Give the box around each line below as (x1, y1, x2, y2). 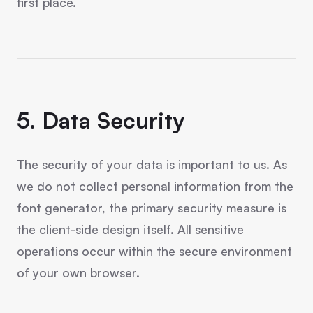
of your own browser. (17, 265, 140, 280)
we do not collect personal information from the (17, 178, 293, 194)
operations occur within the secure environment (17, 243, 292, 259)
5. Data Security (17, 106, 184, 134)
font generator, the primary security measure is (17, 200, 286, 215)
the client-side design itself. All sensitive (17, 221, 244, 237)
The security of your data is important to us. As (17, 156, 287, 172)
